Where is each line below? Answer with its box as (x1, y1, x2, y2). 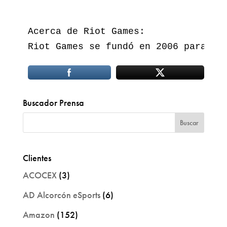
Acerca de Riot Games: (27, 26, 150, 36)
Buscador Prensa (22, 96, 84, 108)
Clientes (22, 152, 51, 164)
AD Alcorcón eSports (22, 188, 100, 201)
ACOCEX (22, 169, 57, 181)
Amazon (22, 208, 55, 220)
